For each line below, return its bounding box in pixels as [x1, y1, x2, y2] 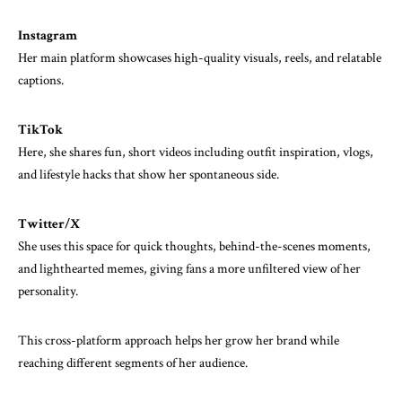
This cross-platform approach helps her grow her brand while [18, 331, 339, 349]
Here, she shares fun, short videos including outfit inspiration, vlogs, [18, 143, 373, 161]
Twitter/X [18, 214, 80, 232]
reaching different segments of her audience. [18, 354, 248, 371]
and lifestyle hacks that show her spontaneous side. [18, 165, 279, 183]
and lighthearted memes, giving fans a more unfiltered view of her [18, 259, 361, 277]
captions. [18, 71, 64, 89]
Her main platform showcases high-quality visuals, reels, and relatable [18, 48, 381, 66]
